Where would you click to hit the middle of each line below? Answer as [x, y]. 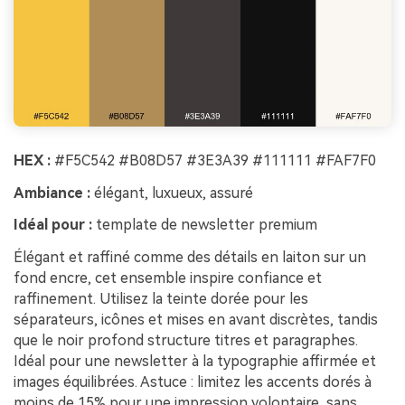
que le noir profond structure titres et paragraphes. [186, 341]
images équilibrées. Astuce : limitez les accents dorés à [193, 382]
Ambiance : [52, 193]
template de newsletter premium [205, 225]
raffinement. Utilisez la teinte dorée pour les [161, 299]
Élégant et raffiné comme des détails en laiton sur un [190, 258]
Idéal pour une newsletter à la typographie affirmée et [195, 362]
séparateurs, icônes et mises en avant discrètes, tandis [196, 320]
